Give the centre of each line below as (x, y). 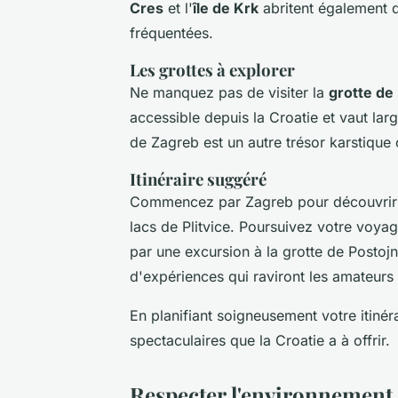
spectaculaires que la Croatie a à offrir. (260, 340)
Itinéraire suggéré (198, 179)
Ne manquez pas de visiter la (229, 92)
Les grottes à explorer (212, 69)
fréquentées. (171, 32)
